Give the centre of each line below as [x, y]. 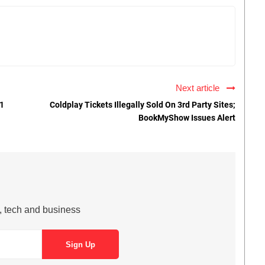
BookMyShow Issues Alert [187, 118]
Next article [200, 88]
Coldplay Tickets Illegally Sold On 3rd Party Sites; [143, 105]
